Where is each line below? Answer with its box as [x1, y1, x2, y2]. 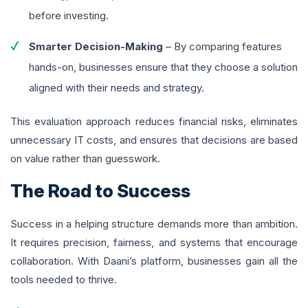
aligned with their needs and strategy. [29, 81, 204, 95]
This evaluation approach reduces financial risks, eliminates [10, 115, 298, 129]
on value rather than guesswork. [10, 152, 160, 166]
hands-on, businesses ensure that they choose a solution [29, 60, 298, 74]
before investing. [29, 9, 109, 23]
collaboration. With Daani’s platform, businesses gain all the [10, 254, 298, 268]
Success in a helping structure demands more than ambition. [10, 217, 298, 231]
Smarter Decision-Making [29, 40, 163, 54]
